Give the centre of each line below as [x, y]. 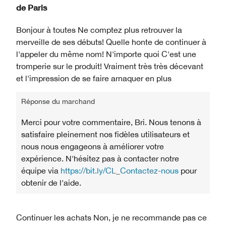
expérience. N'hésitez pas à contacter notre [100, 158]
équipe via [41, 170]
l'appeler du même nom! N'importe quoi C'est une [106, 54]
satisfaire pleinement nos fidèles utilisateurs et [105, 134]
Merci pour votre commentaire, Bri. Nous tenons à [111, 122]
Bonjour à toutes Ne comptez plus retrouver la [99, 30]
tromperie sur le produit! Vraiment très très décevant [110, 66]
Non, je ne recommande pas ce [149, 217]
